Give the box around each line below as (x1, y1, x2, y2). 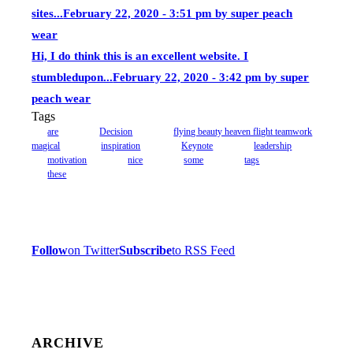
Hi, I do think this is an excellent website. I (32, 50, 249, 63)
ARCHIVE (32, 334, 105, 351)
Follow (32, 243, 69, 258)
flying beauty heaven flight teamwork (173, 126, 313, 138)
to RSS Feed (172, 243, 236, 258)
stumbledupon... (32, 71, 113, 84)
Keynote (181, 140, 214, 152)
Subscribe (119, 243, 173, 258)
